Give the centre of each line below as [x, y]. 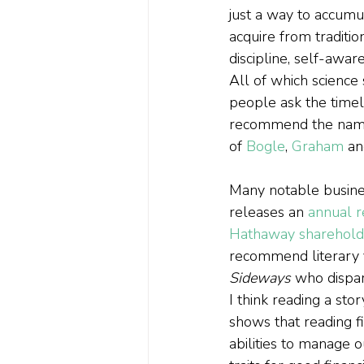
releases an [269, 212]
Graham [318, 147]
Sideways [262, 278]
